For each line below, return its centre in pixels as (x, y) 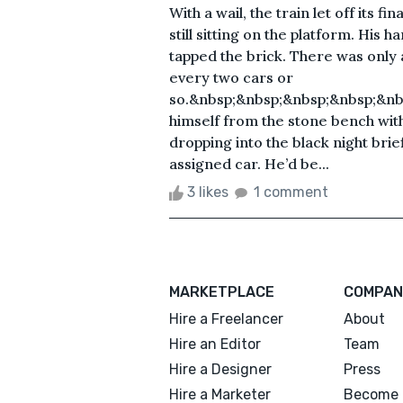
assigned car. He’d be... (249, 163)
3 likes (208, 192)
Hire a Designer (220, 369)
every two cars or (231, 77)
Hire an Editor (215, 344)
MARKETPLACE (222, 291)
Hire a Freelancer (226, 318)
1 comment (291, 192)
